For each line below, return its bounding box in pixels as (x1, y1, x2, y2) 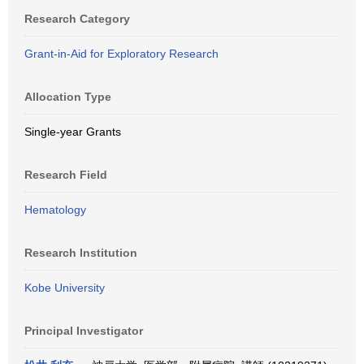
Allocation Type (24, 90, 111, 103)
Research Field (24, 168, 107, 181)
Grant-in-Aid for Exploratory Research (24, 47, 219, 60)
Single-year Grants (24, 125, 121, 138)
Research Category (24, 12, 130, 25)
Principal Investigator (24, 324, 143, 337)
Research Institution (24, 246, 137, 259)
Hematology (24, 203, 86, 216)
